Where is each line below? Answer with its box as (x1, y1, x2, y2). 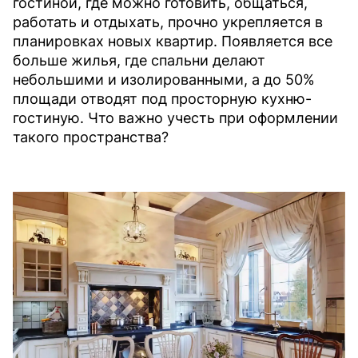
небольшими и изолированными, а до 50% (13, 71, 315, 89)
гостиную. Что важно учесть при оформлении (13, 109, 338, 127)
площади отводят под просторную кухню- (13, 90, 312, 108)
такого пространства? (13, 129, 169, 146)
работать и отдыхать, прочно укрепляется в (13, 14, 323, 31)
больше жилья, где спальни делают (13, 52, 265, 70)
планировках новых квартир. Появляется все (13, 33, 332, 50)
